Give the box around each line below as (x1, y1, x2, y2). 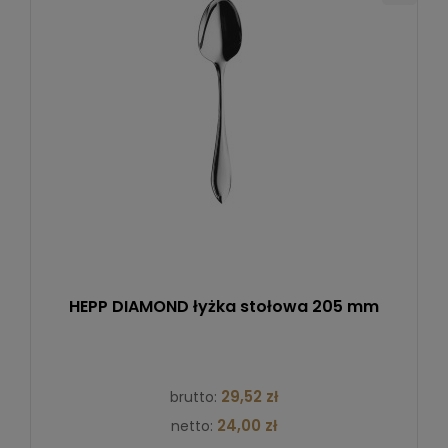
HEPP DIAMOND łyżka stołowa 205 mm (69, 294, 379, 318)
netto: (171, 415, 217, 436)
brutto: (170, 386, 221, 407)
